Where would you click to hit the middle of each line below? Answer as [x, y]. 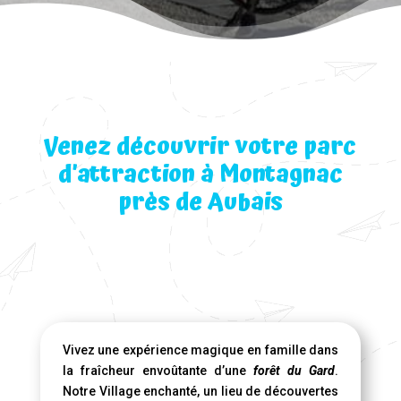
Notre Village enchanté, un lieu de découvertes [200, 391]
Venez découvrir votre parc [200, 147]
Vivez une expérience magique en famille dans [200, 350]
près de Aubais [200, 202]
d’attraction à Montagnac [200, 175]
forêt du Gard [294, 371]
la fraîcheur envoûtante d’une [158, 371]
